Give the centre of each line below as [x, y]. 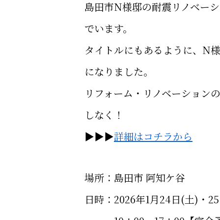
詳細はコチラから [153, 136]
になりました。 [119, 71]
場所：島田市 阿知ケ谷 [135, 178]
